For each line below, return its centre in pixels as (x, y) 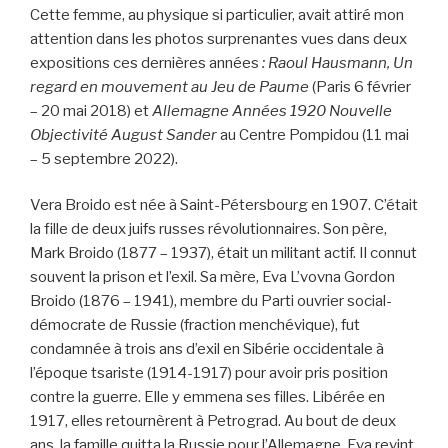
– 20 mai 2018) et (91, 110)
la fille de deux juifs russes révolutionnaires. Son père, (208, 229)
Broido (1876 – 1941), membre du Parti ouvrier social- (211, 301)
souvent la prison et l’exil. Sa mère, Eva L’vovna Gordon (212, 277)
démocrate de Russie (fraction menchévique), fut (195, 325)
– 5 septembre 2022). (104, 158)
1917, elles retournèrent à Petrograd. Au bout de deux (213, 421)
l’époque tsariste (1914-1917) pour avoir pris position (209, 373)
